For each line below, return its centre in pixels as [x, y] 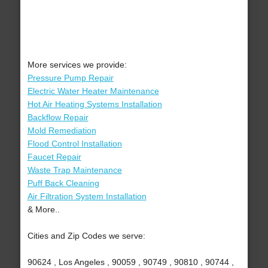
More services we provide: [77, 65]
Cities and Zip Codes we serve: [86, 236]
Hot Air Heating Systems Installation [95, 104]
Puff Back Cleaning [63, 183]
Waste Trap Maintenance [74, 170]
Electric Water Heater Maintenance [93, 91]
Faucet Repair [54, 157]
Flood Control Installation [74, 144]
